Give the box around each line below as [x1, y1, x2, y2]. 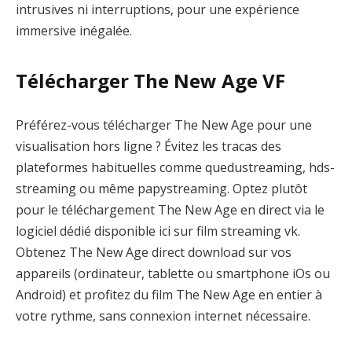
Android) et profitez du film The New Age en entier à [16, 285, 322, 303]
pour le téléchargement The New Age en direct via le [16, 200, 324, 218]
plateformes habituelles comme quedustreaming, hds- [16, 158, 335, 176]
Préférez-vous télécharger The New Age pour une [16, 115, 312, 134]
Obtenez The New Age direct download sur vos [16, 243, 291, 261]
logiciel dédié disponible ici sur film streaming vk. [16, 222, 300, 240]
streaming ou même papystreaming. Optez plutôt [16, 179, 307, 197]
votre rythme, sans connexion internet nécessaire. [16, 306, 310, 324]
